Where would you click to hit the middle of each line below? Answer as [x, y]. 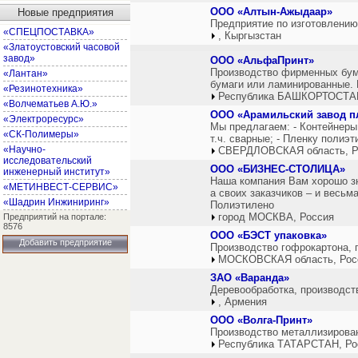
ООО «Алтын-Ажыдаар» [271, 12]
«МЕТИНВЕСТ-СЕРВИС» [61, 187]
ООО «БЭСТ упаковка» [268, 235]
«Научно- [24, 149]
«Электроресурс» [44, 119]
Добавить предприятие [65, 242]
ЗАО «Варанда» [250, 278]
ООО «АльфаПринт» [262, 60]
